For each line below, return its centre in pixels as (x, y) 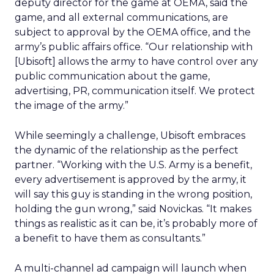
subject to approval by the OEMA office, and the (133, 32)
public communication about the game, (112, 76)
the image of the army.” (72, 106)
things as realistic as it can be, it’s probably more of (136, 224)
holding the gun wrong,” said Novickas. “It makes (133, 209)
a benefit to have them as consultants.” (110, 238)
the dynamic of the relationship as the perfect (127, 150)
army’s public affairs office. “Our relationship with (134, 47)
